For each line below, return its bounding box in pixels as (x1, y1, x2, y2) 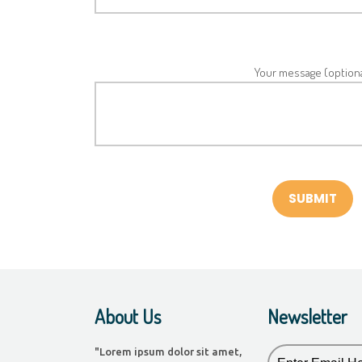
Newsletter (267, 304, 347, 329)
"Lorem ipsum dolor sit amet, (95, 346, 242, 357)
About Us (95, 304, 161, 329)
